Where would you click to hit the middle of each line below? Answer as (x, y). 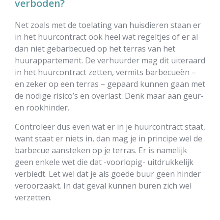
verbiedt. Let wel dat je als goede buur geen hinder (108, 174)
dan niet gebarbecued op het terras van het (95, 49)
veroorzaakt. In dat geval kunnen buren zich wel (103, 186)
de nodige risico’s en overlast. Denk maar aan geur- (109, 96)
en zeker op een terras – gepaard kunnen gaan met (110, 84)
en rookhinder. (42, 108)
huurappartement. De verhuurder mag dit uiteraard (110, 60)
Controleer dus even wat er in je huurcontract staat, (110, 127)
